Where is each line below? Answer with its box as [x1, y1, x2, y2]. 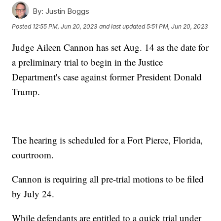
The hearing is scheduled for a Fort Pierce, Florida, [12, 133, 203, 146]
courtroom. [12, 148, 57, 161]
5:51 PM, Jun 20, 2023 [147, 23, 208, 31]
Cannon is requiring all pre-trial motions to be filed [12, 172, 204, 185]
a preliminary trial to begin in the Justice [12, 55, 163, 68]
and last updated [99, 23, 146, 31]
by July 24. [12, 187, 58, 200]
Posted [12, 23, 33, 31]
